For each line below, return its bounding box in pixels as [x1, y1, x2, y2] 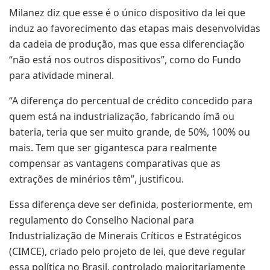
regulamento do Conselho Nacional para [9, 213, 194, 227]
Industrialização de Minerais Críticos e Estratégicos [9, 228, 242, 242]
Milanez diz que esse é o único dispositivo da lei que [9, 5, 245, 19]
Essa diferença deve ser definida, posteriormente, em [9, 197, 253, 211]
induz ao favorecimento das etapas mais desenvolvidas [9, 21, 260, 35]
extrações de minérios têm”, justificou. [9, 172, 184, 186]
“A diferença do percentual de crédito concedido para [9, 93, 253, 107]
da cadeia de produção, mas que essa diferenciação [9, 37, 245, 51]
